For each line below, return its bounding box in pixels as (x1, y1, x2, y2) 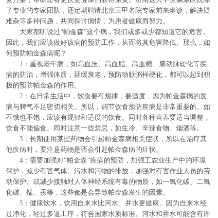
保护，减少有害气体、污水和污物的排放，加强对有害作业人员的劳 (6, 167, 210, 175)
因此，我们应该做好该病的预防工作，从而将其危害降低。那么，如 (6, 38, 210, 46)
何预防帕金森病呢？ (6, 49, 67, 57)
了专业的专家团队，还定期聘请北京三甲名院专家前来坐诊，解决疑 (6, 6, 210, 14)
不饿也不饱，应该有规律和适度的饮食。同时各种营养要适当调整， (6, 113, 210, 121)
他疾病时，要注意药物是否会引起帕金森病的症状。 (6, 145, 163, 153)
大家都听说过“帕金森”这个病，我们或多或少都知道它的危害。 (6, 28, 209, 36)
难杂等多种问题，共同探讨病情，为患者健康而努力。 (6, 17, 169, 25)
